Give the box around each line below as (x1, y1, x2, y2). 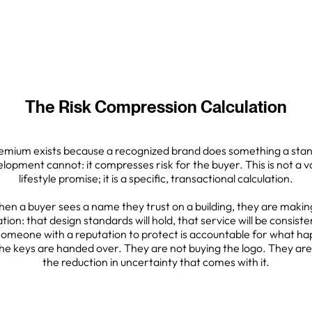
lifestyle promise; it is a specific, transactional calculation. (19, 171, 293, 185)
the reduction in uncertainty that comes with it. (42, 255, 270, 269)
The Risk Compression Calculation (25, 97, 287, 117)
